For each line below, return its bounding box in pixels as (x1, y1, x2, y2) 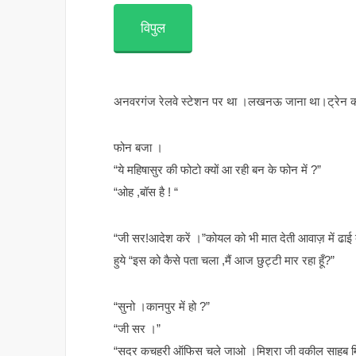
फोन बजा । (114, 141, 163, 155)
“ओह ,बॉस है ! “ (114, 185, 178, 199)
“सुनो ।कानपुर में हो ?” (114, 300, 210, 314)
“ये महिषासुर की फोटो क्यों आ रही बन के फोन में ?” (114, 163, 321, 177)
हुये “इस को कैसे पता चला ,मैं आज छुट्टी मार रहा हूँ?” (114, 253, 335, 268)
